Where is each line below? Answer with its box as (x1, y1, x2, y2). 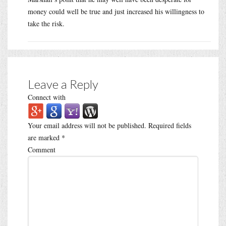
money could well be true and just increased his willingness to (28, 6, 204, 16)
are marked (28, 132, 62, 142)
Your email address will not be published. (28, 120, 146, 130)
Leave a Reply (28, 76, 98, 91)
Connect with (28, 92, 66, 102)
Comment (28, 144, 55, 154)
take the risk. (28, 18, 65, 28)
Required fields (146, 120, 191, 130)
